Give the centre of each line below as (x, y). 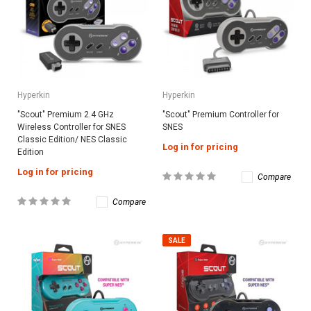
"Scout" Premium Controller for (221, 114)
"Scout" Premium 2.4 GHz (66, 114)
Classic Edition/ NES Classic (72, 139)
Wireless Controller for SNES (72, 127)
